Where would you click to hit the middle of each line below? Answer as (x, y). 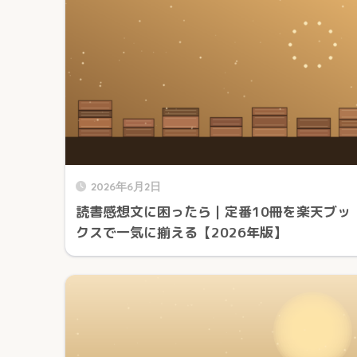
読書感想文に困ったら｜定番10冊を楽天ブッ (213, 211)
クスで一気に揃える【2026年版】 (181, 232)
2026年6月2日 (126, 186)
